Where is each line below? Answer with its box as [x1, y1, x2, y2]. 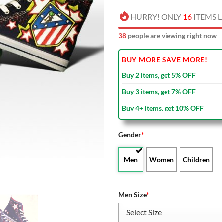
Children [183, 155, 210, 164]
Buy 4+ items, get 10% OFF [122, 103, 204, 112]
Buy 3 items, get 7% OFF [122, 87, 196, 96]
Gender [118, 130, 141, 139]
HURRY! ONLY [130, 11, 183, 21]
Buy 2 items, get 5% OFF [122, 70, 196, 79]
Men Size [118, 190, 146, 199]
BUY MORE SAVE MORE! [122, 55, 208, 64]
